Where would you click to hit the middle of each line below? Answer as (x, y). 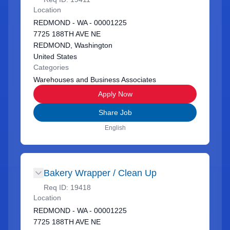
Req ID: (57, 187)
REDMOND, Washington (73, 45)
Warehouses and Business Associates (95, 80)
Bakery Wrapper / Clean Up (100, 173)
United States (55, 56)
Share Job (115, 112)
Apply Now (115, 94)
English (115, 128)
